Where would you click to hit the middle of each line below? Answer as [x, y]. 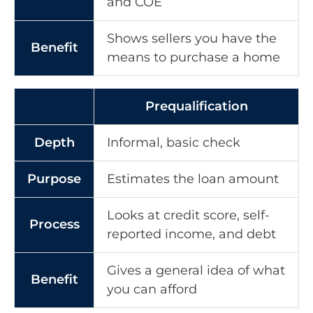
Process [54, 224]
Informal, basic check [174, 142]
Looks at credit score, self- [188, 215]
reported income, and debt [191, 234]
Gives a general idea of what [196, 270]
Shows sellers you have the [192, 38]
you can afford [152, 289]
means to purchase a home [194, 57]
